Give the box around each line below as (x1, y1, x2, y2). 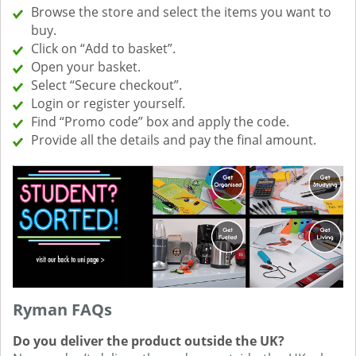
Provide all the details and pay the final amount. (31, 130, 316, 149)
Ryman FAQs (13, 299, 112, 321)
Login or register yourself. (31, 94, 185, 112)
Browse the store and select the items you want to (31, 2, 331, 21)
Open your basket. (31, 57, 141, 75)
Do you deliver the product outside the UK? (13, 332, 284, 350)
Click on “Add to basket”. (31, 39, 176, 57)
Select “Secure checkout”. (31, 75, 182, 94)
